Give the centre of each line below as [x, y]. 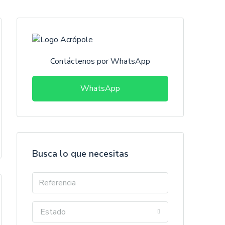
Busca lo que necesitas [80, 153]
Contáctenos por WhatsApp [100, 61]
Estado [53, 212]
